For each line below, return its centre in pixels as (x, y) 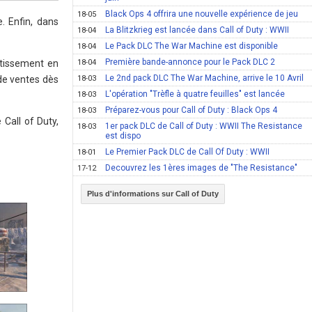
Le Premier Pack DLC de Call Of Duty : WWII (188, 152)
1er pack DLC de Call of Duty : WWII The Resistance (204, 126)
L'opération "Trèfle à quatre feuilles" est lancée (195, 94)
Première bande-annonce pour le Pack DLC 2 (190, 62)
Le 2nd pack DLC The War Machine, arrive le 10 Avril (205, 78)
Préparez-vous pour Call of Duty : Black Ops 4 (192, 110)
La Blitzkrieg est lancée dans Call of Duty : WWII (197, 30)
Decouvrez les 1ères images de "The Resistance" (202, 168)
